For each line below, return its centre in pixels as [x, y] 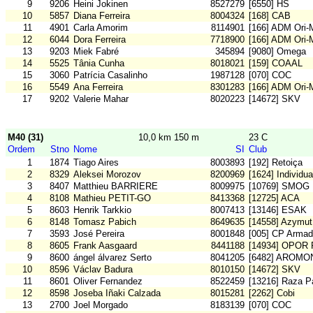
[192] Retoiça [276, 163]
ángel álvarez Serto [112, 258]
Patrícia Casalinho [110, 75]
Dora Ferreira [100, 40]
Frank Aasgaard [105, 246]
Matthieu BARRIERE [116, 187]
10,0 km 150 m [169, 138]
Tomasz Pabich [105, 222]
